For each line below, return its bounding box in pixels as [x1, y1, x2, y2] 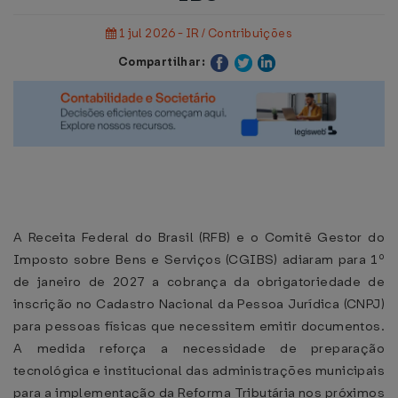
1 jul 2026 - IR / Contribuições [116, 26, 292, 41]
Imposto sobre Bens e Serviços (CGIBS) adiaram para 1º [13, 251, 385, 268]
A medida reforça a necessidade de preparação [13, 339, 385, 357]
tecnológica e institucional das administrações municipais [13, 362, 385, 379]
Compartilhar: [117, 54, 205, 69]
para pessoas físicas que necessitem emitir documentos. [13, 317, 385, 335]
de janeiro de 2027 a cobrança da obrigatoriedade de [13, 273, 385, 291]
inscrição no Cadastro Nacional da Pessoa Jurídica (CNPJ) [13, 295, 385, 313]
